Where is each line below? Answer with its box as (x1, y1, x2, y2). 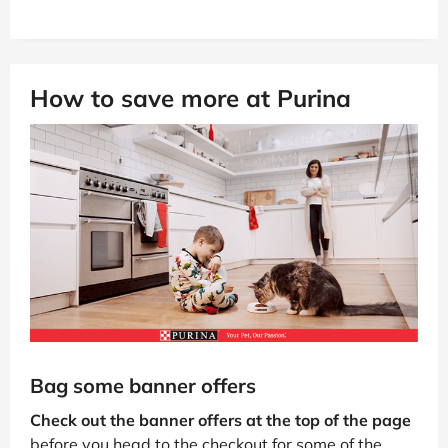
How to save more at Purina (30, 83, 351, 114)
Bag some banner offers (30, 373, 256, 399)
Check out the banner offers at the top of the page (30, 410, 411, 431)
